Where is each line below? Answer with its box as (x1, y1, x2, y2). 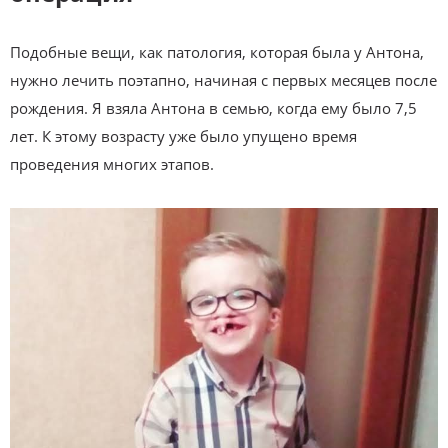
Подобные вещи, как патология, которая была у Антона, (10, 42, 424, 62)
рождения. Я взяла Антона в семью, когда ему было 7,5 (10, 98, 417, 118)
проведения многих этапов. (10, 154, 214, 174)
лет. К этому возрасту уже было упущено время (10, 126, 357, 146)
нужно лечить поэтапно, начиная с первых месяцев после (10, 70, 437, 90)
